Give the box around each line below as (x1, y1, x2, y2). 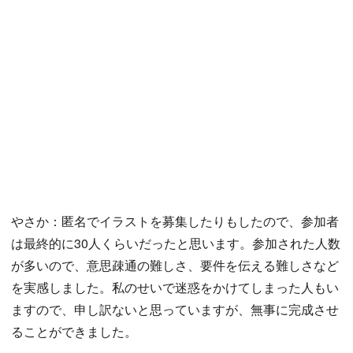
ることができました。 (11, 321, 137, 340)
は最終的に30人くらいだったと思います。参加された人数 (11, 233, 340, 252)
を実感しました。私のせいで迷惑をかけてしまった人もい (11, 277, 339, 296)
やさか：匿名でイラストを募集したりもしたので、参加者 (11, 211, 339, 230)
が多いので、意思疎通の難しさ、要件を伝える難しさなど (11, 255, 339, 274)
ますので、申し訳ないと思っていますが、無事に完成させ (11, 299, 339, 318)
